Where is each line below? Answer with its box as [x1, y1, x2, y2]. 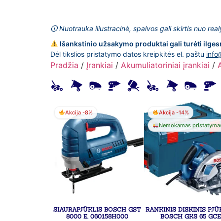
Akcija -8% [65, 109, 93, 116]
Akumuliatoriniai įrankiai [121, 60, 210, 70]
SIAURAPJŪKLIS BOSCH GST [53, 205, 141, 213]
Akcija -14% [158, 109, 189, 116]
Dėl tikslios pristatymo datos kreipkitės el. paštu [50, 49, 206, 58]
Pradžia [50, 60, 78, 70]
